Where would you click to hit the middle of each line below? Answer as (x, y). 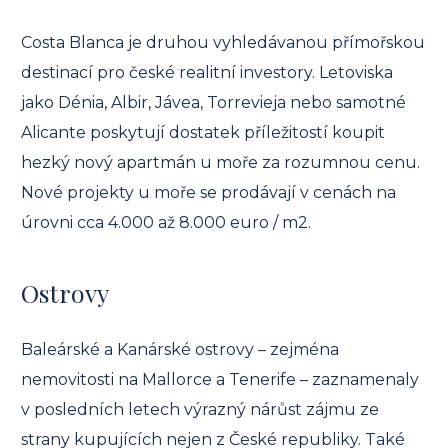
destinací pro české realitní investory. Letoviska (207, 73)
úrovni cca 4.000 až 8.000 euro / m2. (166, 223)
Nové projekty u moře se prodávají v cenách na (208, 193)
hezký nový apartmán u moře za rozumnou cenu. (220, 163)
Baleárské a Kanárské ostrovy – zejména (180, 349)
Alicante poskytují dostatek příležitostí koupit (203, 133)
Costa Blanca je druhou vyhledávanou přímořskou (223, 43)
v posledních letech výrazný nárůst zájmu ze (200, 409)
